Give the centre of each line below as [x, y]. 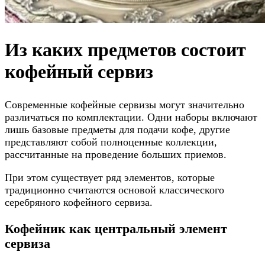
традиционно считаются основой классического [114, 190]
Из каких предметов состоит [125, 50]
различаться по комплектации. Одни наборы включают [131, 117]
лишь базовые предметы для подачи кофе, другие [117, 130]
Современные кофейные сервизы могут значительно [125, 105]
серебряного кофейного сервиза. [79, 203]
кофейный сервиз [79, 72]
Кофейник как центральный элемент [116, 229]
